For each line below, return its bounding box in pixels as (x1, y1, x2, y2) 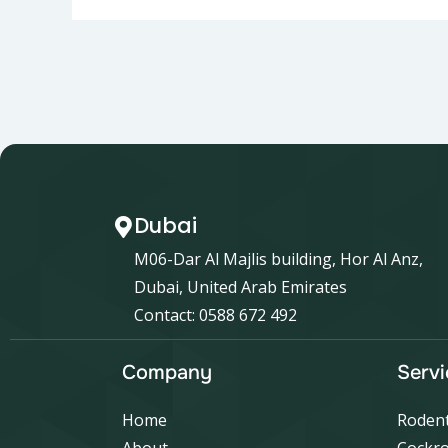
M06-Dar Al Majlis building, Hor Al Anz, (134, 247, 423, 270)
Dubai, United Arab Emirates (134, 275, 347, 298)
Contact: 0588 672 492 (134, 303, 297, 326)
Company (122, 359, 212, 385)
